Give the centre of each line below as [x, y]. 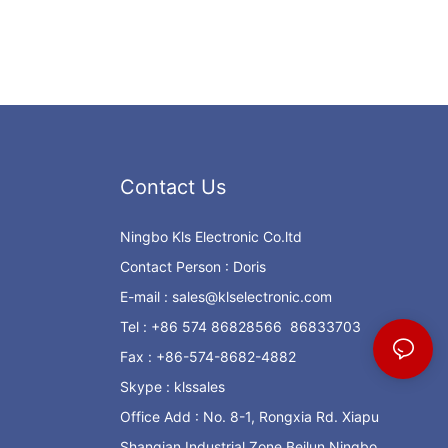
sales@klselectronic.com [251, 297]
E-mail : [145, 297]
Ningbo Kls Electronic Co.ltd [210, 237]
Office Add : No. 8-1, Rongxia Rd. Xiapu [249, 417]
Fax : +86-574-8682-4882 [207, 357]
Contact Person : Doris [192, 267]
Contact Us [172, 187]
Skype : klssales [172, 387]
